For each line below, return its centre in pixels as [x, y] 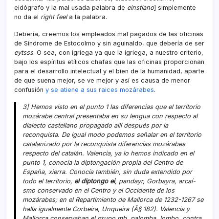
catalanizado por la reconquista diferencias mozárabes [104, 144]
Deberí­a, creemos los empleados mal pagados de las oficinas [109, 34]
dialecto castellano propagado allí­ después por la [95, 125]
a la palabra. [87, 17]
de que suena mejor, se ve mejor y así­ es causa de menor [102, 80]
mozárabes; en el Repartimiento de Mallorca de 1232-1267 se [113, 199]
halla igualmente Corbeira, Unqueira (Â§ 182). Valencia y [106, 209]
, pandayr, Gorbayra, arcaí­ [155, 181]
